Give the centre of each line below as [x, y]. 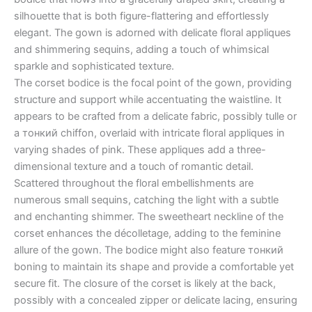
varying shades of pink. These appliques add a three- [140, 150]
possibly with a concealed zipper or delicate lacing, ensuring [156, 301]
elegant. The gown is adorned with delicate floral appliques [153, 33]
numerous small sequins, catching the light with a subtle [146, 200]
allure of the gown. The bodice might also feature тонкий [149, 250]
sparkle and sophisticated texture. [94, 67]
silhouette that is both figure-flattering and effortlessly [141, 16]
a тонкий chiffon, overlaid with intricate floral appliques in [149, 133]
